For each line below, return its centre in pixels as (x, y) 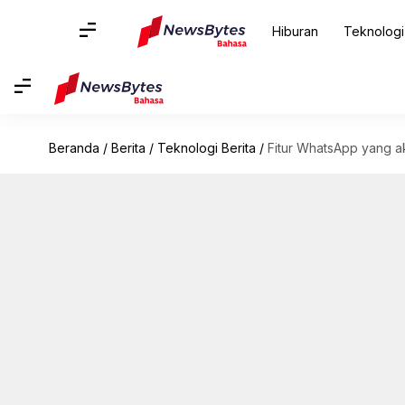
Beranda (74, 148)
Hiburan (295, 31)
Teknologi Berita (206, 148)
